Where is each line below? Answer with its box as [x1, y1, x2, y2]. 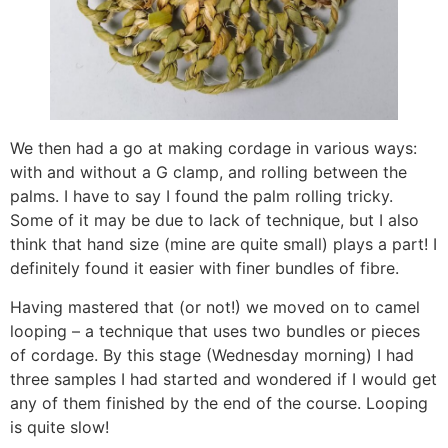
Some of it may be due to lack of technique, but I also [10, 210, 419, 231]
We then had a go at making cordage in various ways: [10, 138, 417, 159]
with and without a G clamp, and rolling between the [10, 162, 407, 183]
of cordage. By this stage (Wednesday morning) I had [10, 344, 414, 365]
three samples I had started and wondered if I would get [10, 368, 437, 389]
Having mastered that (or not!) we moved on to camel [10, 296, 420, 317]
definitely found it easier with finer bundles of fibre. [10, 258, 399, 279]
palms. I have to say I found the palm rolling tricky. [10, 186, 393, 207]
